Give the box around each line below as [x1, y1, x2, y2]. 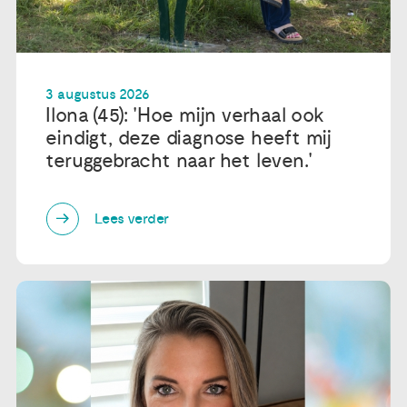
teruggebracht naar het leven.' [45, 149, 313, 174]
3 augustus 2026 [45, 85, 150, 104]
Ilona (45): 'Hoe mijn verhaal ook [45, 104, 324, 128]
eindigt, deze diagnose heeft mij [45, 126, 333, 151]
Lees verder [94, 209, 170, 228]
